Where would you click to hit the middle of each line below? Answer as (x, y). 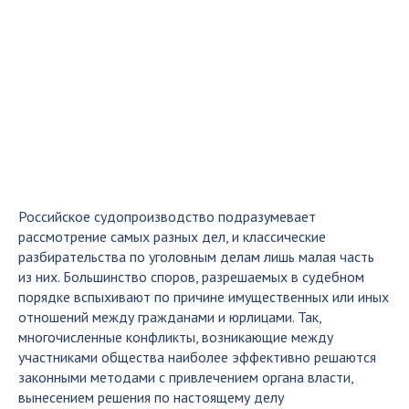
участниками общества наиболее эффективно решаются (197, 357)
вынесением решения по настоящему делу (151, 397)
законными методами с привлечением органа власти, (186, 377)
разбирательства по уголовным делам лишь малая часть (196, 256)
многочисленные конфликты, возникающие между (176, 336)
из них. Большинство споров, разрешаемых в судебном (191, 276)
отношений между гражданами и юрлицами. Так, (170, 316)
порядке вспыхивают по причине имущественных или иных (204, 296)
